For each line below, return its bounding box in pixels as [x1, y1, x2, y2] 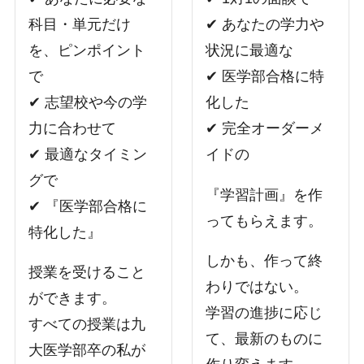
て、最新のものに [206, 331, 323, 348]
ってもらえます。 [206, 212, 323, 229]
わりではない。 [206, 279, 309, 296]
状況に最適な [206, 41, 294, 58]
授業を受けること [28, 264, 146, 281]
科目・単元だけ [28, 15, 132, 32]
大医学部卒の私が [28, 342, 146, 359]
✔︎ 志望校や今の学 [28, 93, 148, 110]
